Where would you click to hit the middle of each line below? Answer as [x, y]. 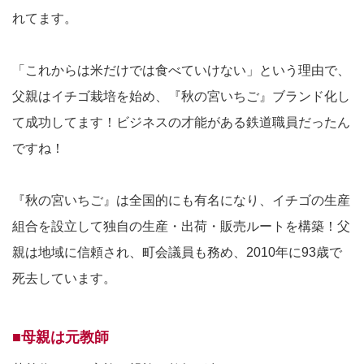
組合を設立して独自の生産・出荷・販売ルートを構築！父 [181, 227]
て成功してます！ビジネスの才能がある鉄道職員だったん [181, 123]
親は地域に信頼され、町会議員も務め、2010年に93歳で [177, 253]
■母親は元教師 [61, 338]
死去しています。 [64, 279]
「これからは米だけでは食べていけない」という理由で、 [181, 71]
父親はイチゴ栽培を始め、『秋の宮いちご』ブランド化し [181, 97]
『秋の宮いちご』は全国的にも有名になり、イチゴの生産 [181, 201]
